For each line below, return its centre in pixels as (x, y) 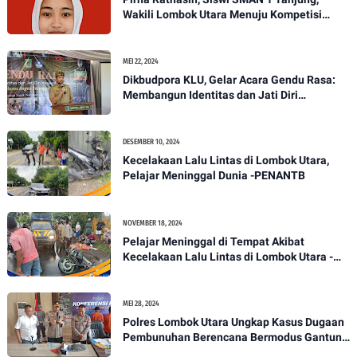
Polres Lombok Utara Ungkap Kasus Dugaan (233, 322)
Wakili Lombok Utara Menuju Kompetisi (222, 14)
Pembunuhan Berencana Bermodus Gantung (235, 337)
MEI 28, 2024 (141, 303)
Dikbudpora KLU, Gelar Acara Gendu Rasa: (229, 80)
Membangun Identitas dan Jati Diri (210, 95)
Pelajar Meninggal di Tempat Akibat (213, 241)
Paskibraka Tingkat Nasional (195, 29)
